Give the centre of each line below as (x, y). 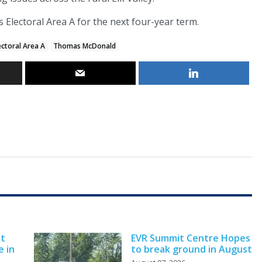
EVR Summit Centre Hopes (190, 238)
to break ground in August (191, 249)
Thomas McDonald (84, 46)
